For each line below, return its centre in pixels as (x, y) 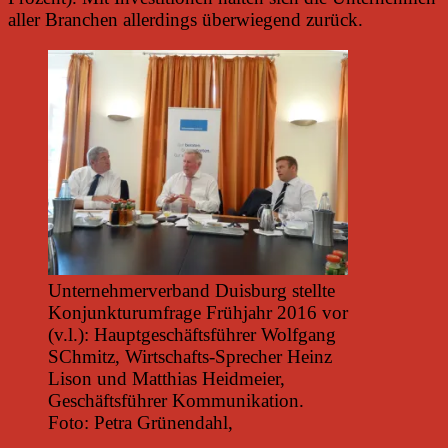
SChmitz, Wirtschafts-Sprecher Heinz (190, 356)
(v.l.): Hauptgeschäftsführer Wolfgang (192, 334)
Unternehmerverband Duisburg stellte (191, 290)
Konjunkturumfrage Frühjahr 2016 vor (198, 312)
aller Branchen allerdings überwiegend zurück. (185, 19)
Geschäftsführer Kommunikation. (176, 400)
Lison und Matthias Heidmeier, (166, 378)
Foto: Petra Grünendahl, (140, 422)
